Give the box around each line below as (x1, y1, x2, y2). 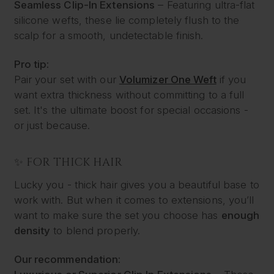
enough (221, 209, 260, 221)
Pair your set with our (13, 73, 119, 86)
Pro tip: (13, 58, 50, 71)
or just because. (13, 119, 91, 132)
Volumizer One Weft (119, 73, 217, 86)
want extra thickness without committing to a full (13, 89, 245, 102)
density (13, 224, 51, 237)
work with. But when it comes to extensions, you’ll (13, 193, 254, 206)
